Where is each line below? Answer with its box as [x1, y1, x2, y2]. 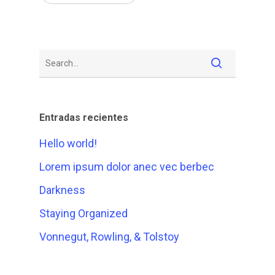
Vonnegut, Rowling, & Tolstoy [39, 230, 179, 243]
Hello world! [39, 137, 97, 150]
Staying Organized [39, 207, 128, 220]
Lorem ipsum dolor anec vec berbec [39, 160, 214, 173]
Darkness [39, 184, 85, 196]
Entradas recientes [39, 112, 128, 123]
